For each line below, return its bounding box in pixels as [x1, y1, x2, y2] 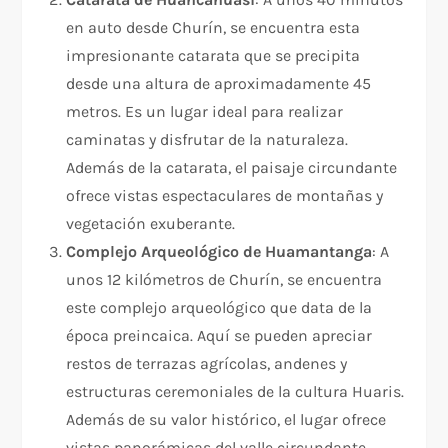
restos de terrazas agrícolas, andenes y [66, 354, 348, 374]
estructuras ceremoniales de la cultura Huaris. [66, 382, 405, 402]
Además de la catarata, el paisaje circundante [66, 158, 398, 178]
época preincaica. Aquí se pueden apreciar [66, 326, 373, 346]
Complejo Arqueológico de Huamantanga [66, 242, 373, 262]
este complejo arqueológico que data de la [66, 298, 373, 318]
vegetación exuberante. [66, 214, 236, 234]
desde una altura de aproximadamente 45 [66, 74, 372, 94]
